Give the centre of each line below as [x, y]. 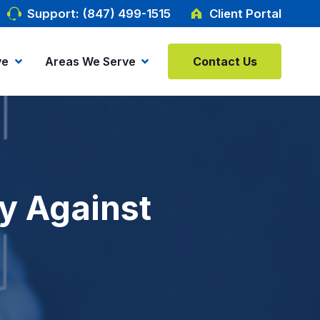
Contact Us [225, 61]
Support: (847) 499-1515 [99, 14]
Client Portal [246, 14]
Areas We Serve [90, 61]
